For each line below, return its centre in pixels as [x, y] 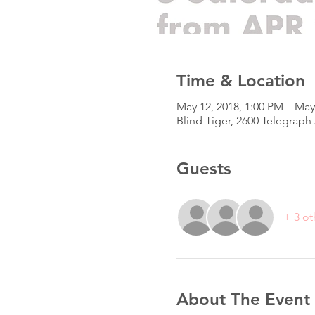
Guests [204, 168]
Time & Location [240, 80]
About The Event [243, 299]
